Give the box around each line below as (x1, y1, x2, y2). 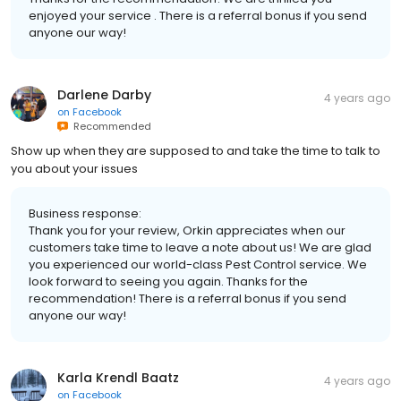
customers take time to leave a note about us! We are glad (29, 238, 371, 256)
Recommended (68, 118, 151, 133)
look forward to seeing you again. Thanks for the (29, 272, 308, 290)
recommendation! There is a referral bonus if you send (29, 289, 346, 307)
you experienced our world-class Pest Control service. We (29, 255, 367, 273)
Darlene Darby (57, 85, 151, 104)
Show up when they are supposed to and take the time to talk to (11, 141, 380, 159)
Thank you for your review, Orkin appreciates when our (29, 221, 346, 239)
